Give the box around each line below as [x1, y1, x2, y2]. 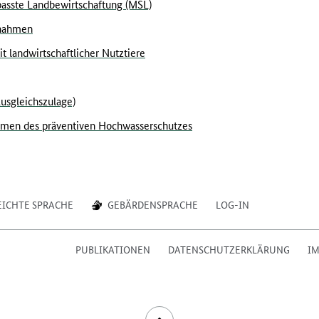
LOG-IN [216, 197, 249, 211]
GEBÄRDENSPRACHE [108, 197, 198, 211]
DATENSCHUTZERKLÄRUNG [168, 242, 290, 256]
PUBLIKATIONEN [75, 242, 150, 256]
